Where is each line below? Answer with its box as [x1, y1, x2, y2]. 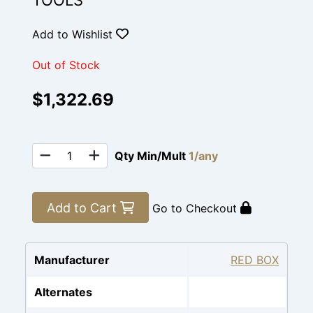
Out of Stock [32, 58, 100, 72]
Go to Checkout [152, 201, 240, 215]
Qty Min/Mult [115, 149, 189, 163]
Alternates [34, 285, 92, 299]
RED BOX [231, 253, 279, 267]
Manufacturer [34, 253, 110, 267]
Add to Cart [47, 200, 120, 215]
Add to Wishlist [32, 27, 116, 41]
